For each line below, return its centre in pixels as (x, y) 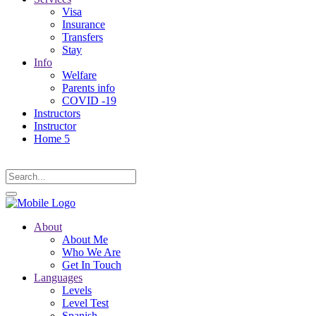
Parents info (89, 88)
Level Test (85, 303)
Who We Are (91, 252)
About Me (85, 239)
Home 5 (52, 139)
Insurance (84, 24)
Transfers (83, 37)
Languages (58, 278)
